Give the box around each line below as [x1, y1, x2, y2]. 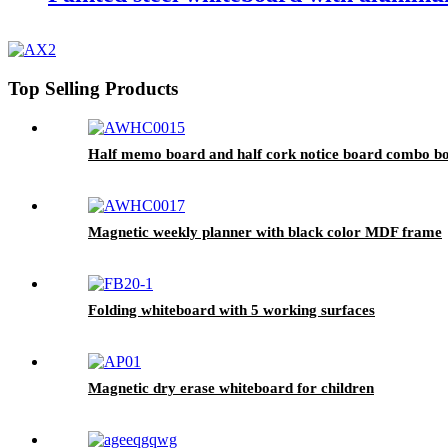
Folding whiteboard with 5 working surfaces [88, 301, 375, 318]
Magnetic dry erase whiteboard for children [88, 379, 374, 396]
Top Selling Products [8, 78, 178, 100]
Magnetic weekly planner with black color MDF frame [88, 223, 442, 240]
